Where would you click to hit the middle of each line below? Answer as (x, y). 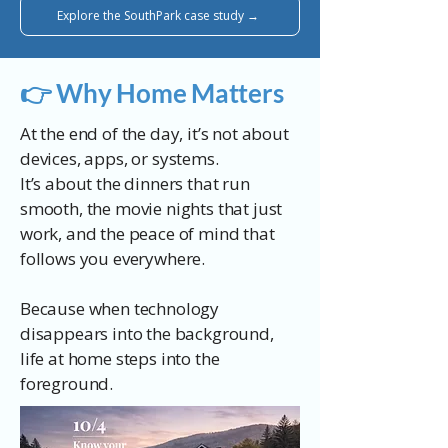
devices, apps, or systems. (119, 158)
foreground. (67, 383)
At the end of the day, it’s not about (154, 133)
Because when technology (120, 308)
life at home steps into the (120, 358)
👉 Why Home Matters (152, 93)
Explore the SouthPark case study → (158, 15)
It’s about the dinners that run (135, 183)
